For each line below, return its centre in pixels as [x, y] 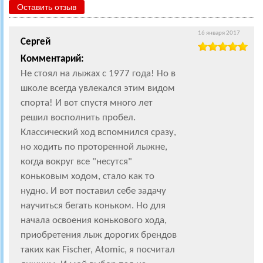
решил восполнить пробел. [78, 118]
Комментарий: [52, 59]
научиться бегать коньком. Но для [93, 206]
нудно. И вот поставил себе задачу [93, 191]
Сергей [36, 42]
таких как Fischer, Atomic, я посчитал [98, 250]
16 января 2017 [219, 33]
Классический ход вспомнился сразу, [98, 132]
